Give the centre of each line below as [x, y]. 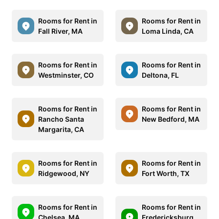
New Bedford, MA [171, 119]
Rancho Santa [61, 119]
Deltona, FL [160, 75]
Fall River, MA [60, 31]
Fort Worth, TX [166, 173]
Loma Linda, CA [168, 31]
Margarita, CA [61, 129]
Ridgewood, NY [64, 173]
